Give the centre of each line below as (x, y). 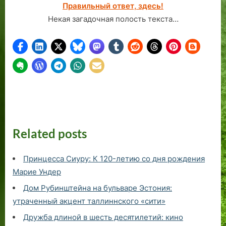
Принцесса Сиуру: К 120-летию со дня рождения (114, 159)
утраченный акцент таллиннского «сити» (89, 201)
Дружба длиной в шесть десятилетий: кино (103, 217)
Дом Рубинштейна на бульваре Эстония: (98, 188)
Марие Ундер (37, 172)
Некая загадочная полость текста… (113, 19)
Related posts (50, 133)
